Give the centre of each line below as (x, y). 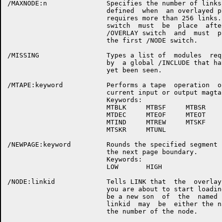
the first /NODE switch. (103, 40)
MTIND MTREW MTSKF (107, 122)
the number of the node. (103, 211)
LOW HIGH (85, 167)
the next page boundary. (103, 152)
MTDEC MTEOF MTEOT (107, 115)
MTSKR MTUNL (87, 130)
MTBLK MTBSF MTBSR (107, 107)
